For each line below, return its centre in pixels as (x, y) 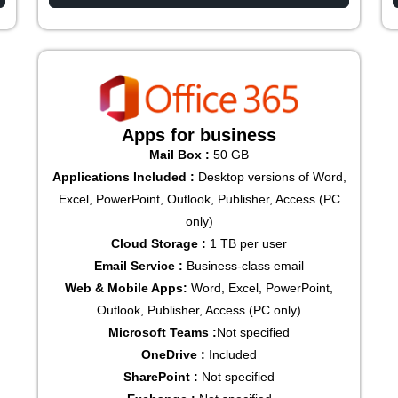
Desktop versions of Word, (270, 177)
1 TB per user (247, 244)
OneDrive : (173, 355)
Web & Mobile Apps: (126, 288)
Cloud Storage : (159, 244)
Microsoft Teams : (163, 333)
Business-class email (245, 266)
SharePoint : (161, 377)
